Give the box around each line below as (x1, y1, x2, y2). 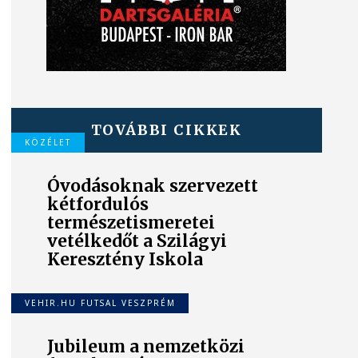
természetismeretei (47, 213, 216, 234)
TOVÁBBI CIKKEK (90, 120, 242, 139)
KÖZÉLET (24, 136, 71, 148)
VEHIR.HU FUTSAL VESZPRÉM (24, 296, 176, 308)
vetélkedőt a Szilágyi (47, 231, 228, 253)
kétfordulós (47, 194, 149, 216)
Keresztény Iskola (47, 249, 204, 271)
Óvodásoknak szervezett (47, 176, 259, 197)
